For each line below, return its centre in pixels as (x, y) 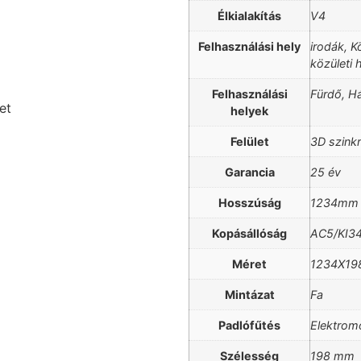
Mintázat (249, 294)
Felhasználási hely (249, 46)
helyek (249, 110)
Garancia (249, 172)
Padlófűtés (249, 325)
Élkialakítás (249, 15)
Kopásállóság (249, 233)
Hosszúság (249, 202)
